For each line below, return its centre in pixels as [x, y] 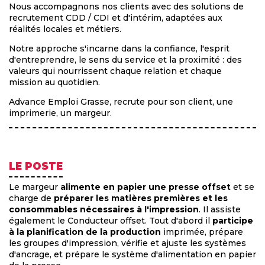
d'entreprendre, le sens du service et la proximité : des [125, 60]
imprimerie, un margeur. [60, 113]
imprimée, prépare [202, 232]
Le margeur [35, 187]
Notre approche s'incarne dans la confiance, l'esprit [119, 49]
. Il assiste [220, 210]
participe [233, 221]
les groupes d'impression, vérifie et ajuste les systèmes [127, 243]
